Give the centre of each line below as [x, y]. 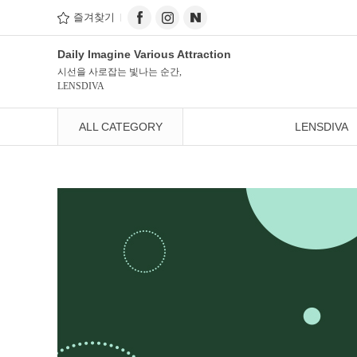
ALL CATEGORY [120, 127]
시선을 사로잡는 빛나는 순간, [120, 72]
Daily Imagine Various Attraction [144, 54]
